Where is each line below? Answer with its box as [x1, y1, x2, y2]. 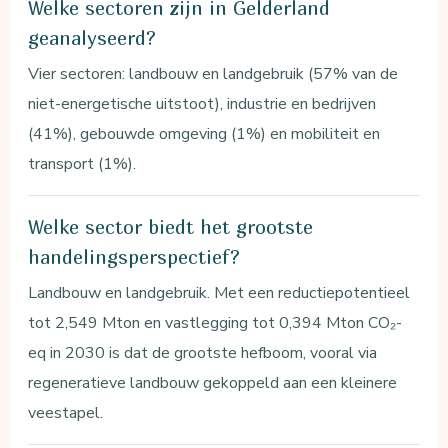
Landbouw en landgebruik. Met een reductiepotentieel [28, 281, 411, 304]
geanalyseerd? [28, 26, 157, 49]
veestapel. [28, 401, 104, 424]
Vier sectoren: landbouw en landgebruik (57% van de [28, 62, 399, 85]
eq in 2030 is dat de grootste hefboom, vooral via [28, 341, 378, 364]
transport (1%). [28, 152, 137, 175]
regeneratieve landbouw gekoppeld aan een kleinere [28, 371, 398, 394]
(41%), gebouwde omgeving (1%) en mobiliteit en [28, 122, 381, 145]
